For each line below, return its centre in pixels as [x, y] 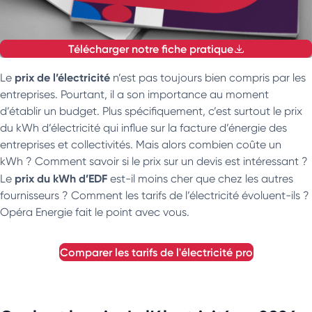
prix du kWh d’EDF [61, 178]
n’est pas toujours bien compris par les [208, 77]
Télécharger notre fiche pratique [150, 48]
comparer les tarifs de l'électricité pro [160, 252]
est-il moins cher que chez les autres [200, 178]
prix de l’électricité [62, 77]
